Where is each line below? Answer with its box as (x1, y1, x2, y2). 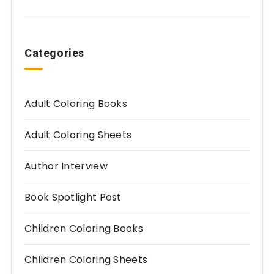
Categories (24, 46, 84, 60)
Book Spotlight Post (24, 190, 122, 205)
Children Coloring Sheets (24, 253, 148, 267)
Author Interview (24, 159, 108, 174)
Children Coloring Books (24, 221, 143, 236)
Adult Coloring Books (24, 97, 127, 111)
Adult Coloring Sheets (24, 128, 132, 143)
